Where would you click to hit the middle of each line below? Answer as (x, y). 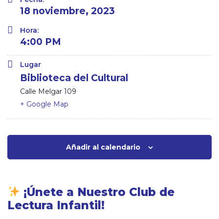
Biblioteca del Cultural (74, 78)
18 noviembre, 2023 (67, 11)
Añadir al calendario (103, 147)
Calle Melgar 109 (48, 92)
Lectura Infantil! (56, 206)
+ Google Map (44, 104)
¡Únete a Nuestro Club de (99, 192)
